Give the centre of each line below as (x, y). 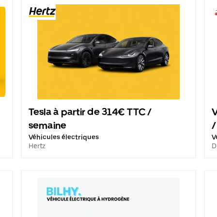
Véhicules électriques (63, 137)
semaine (47, 125)
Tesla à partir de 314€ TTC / (90, 112)
